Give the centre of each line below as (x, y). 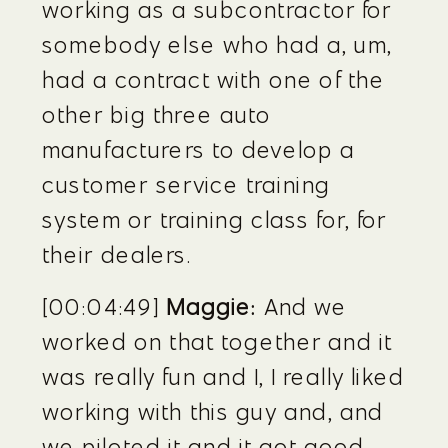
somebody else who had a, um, (217, 44)
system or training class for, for (214, 219)
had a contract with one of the (214, 79)
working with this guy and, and (213, 411)
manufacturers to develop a (199, 149)
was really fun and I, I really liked (223, 376)
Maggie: (211, 306)
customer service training (186, 184)
